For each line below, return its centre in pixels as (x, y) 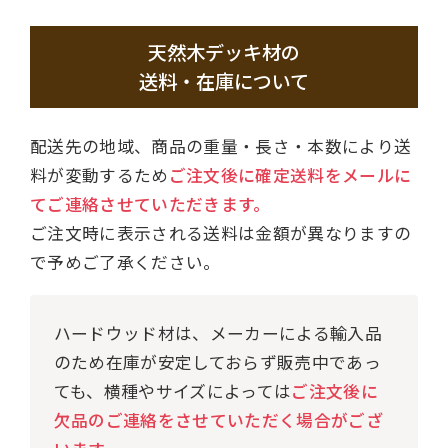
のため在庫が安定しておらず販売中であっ (217, 361)
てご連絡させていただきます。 (150, 204)
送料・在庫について (224, 81)
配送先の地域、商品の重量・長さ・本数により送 (220, 146)
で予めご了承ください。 (125, 262)
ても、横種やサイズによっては (172, 390)
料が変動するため (99, 175)
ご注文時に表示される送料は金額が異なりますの (220, 233)
